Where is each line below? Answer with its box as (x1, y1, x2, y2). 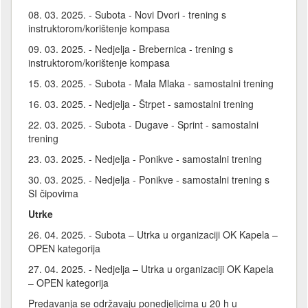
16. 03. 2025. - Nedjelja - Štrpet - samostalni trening (28, 96, 254, 111)
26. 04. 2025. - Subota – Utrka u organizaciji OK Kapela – (28, 227, 278, 241)
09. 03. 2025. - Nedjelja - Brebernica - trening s (28, 41, 233, 56)
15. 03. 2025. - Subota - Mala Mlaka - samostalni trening (28, 76, 274, 90)
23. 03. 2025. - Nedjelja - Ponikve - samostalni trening (28, 151, 262, 166)
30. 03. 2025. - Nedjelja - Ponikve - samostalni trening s (28, 172, 269, 186)
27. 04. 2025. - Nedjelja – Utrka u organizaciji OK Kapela (28, 261, 274, 276)
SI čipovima (28, 186, 78, 200)
